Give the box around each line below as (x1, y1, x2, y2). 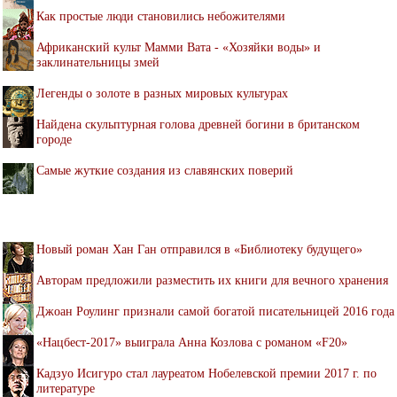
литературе (36, 380, 95, 395)
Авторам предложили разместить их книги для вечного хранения (36, 272, 388, 287)
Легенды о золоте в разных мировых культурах (36, 85, 288, 100)
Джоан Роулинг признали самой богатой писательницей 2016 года (36, 303, 394, 318)
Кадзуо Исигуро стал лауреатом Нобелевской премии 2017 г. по (36, 365, 377, 380)
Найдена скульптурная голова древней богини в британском (36, 116, 360, 131)
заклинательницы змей (36, 54, 160, 69)
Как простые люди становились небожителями (36, 8, 285, 23)
